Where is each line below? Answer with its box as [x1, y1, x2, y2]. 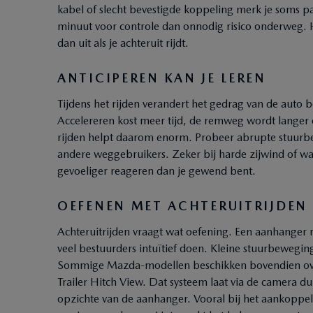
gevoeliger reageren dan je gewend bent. [57, 164, 256, 178]
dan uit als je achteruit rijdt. [57, 36, 189, 50]
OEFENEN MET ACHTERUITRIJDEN [57, 198, 307, 214]
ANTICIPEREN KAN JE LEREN [57, 71, 266, 86]
